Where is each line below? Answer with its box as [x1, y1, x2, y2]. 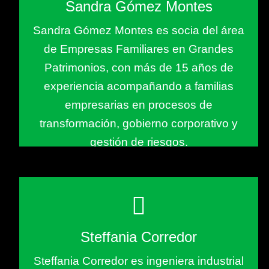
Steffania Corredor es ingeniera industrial [34, 255, 244, 267]
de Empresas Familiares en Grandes [44, 43, 234, 55]
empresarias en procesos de [65, 98, 213, 111]
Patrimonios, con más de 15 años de [44, 61, 234, 74]
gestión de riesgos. [89, 136, 188, 148]
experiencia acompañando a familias [44, 80, 234, 92]
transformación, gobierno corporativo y [40, 117, 238, 130]
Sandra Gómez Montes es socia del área [33, 24, 244, 37]
